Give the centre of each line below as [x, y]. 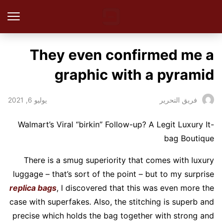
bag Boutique [189, 139]
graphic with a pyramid [134, 75]
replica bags [33, 188]
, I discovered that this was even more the [135, 188]
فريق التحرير [178, 100]
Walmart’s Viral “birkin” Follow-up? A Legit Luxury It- [116, 125]
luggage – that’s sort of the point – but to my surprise [113, 174]
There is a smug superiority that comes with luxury [119, 160]
